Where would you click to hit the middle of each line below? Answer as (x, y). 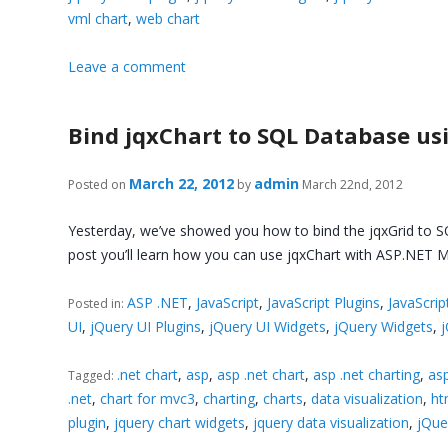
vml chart (98, 18)
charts (283, 398)
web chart (168, 18)
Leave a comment (127, 66)
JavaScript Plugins (324, 302)
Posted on (97, 184)
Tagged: (93, 375)
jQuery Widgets (384, 326)
